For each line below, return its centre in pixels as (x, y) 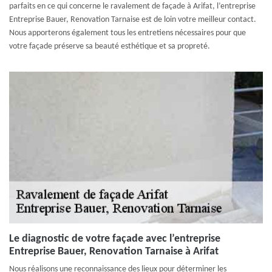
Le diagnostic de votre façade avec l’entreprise (115, 239)
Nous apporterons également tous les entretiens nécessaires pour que (127, 33)
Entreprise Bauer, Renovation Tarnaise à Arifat (114, 252)
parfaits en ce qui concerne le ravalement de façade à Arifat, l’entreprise (132, 6)
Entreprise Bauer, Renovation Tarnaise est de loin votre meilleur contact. (133, 20)
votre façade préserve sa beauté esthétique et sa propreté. (110, 46)
